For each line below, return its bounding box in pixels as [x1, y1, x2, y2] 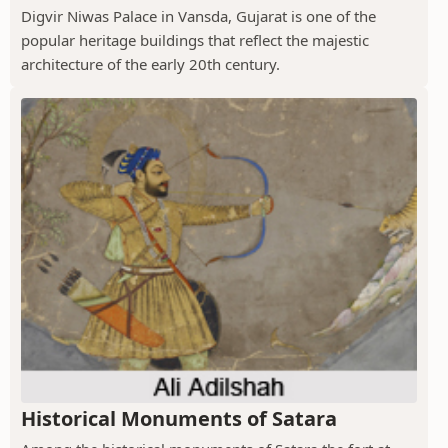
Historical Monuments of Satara [21, 404, 337, 432]
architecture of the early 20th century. [21, 54, 280, 75]
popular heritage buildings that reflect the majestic [21, 30, 369, 51]
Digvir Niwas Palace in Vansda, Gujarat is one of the [21, 6, 376, 27]
